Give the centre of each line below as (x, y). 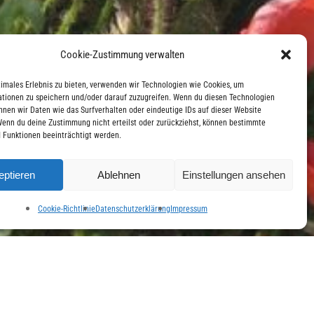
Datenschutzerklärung (132, 209)
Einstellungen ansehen (233, 175)
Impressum (189, 209)
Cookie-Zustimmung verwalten (123, 55)
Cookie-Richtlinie (66, 209)
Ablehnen (119, 175)
